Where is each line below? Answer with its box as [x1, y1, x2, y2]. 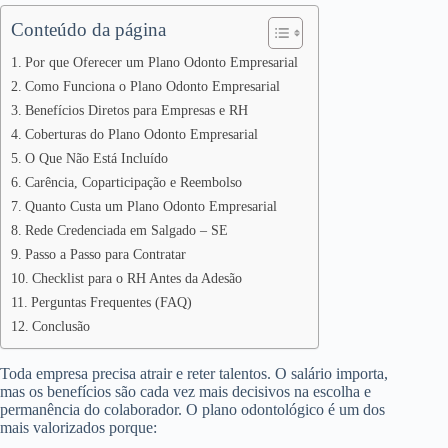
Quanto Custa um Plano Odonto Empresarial [24, 197, 277, 214]
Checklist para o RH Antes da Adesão [31, 269, 242, 286]
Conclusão [31, 317, 90, 334]
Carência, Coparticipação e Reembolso [24, 173, 242, 190]
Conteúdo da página [11, 18, 166, 40]
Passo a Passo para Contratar [24, 245, 186, 262]
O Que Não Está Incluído [24, 149, 168, 166]
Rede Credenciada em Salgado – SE [24, 221, 228, 238]
